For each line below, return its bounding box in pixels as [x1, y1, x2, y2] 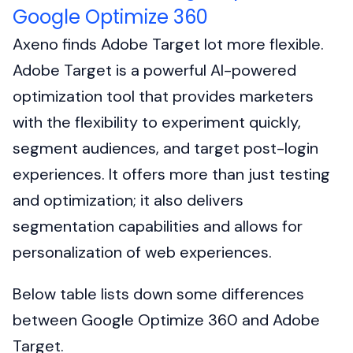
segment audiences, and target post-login [13, 138, 318, 159]
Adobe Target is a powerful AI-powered [13, 60, 296, 81]
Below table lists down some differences [13, 284, 304, 305]
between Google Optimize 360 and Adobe [13, 310, 320, 331]
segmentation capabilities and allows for [13, 216, 303, 237]
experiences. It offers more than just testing [13, 164, 330, 185]
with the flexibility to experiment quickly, [13, 112, 301, 133]
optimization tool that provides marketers [13, 86, 314, 107]
